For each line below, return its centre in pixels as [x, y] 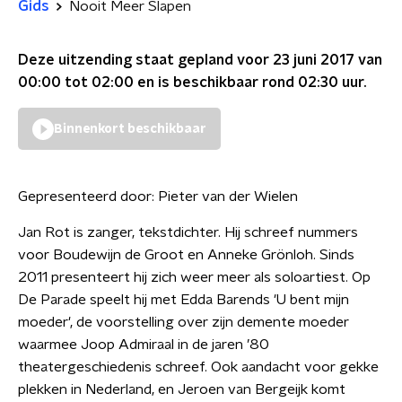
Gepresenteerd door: [88, 197]
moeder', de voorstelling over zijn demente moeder [184, 322]
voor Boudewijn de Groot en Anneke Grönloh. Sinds [186, 255]
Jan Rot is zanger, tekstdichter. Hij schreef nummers [188, 232]
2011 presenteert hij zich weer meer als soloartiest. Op [194, 277]
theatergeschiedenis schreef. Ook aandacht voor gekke [198, 367]
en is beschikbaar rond [216, 83]
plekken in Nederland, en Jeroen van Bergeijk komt [182, 389]
